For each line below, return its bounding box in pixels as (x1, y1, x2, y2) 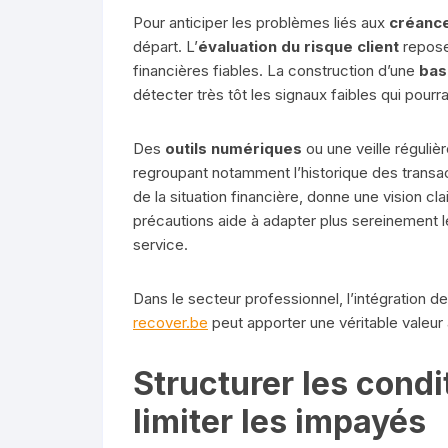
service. (133, 234, 188, 254)
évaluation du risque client (198, 36, 399, 56)
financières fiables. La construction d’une (133, 60, 419, 80)
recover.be (133, 312, 208, 332)
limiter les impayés (133, 401, 426, 441)
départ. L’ (133, 36, 198, 56)
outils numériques (165, 138, 302, 158)
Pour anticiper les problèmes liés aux (133, 12, 389, 32)
